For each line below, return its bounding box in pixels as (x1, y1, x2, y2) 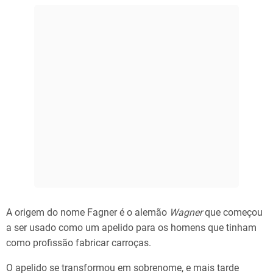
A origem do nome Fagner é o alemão (6, 207, 169, 219)
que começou (202, 207, 263, 219)
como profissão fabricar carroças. (6, 237, 151, 249)
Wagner (169, 207, 202, 219)
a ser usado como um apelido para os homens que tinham (6, 222, 257, 234)
